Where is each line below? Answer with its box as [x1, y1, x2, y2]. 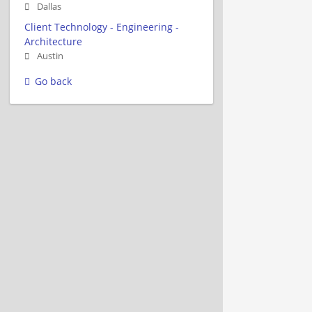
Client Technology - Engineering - [24, 19, 179, 33]
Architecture [24, 34, 82, 48]
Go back [35, 74, 72, 88]
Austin [37, 49, 63, 62]
